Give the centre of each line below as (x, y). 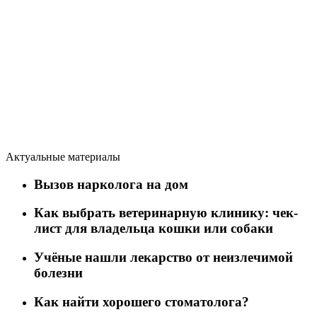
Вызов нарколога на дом (111, 184)
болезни (58, 273)
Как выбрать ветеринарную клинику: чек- (166, 213)
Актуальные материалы (63, 156)
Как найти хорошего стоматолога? (142, 301)
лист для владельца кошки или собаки (154, 229)
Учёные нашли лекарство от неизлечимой (163, 258)
